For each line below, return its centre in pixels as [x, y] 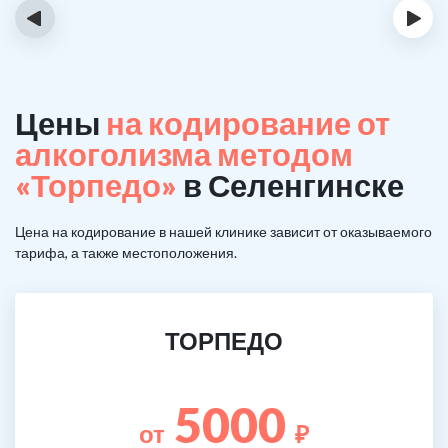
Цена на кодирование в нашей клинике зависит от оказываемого [223, 231]
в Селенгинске [290, 185]
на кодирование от [248, 123]
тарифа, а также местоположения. [126, 252]
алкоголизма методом [184, 154]
